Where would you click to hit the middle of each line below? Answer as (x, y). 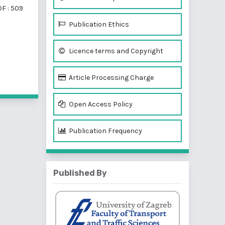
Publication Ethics (98, 24)
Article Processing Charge (110, 77)
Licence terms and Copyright (115, 51)
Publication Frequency (105, 131)
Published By (80, 173)
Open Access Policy (100, 104)
